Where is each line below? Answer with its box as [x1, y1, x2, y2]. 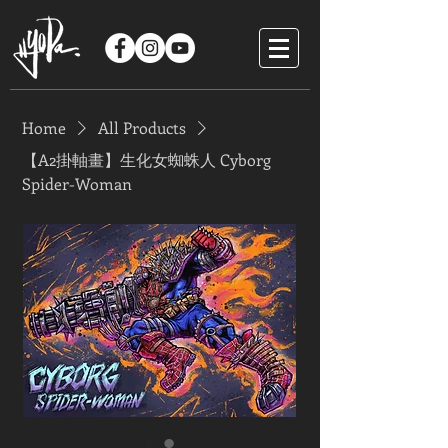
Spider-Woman [22, 173, 132, 194]
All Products [98, 117, 186, 138]
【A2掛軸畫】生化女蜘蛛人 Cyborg [22, 149, 271, 170]
